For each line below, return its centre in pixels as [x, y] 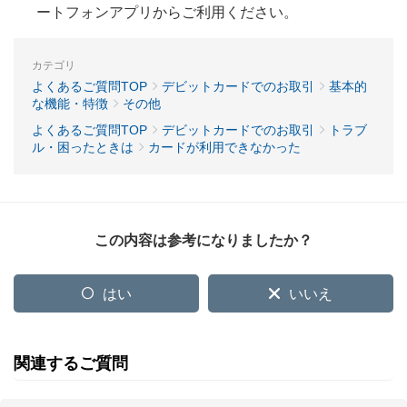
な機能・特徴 [70, 104]
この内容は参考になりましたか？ [203, 240]
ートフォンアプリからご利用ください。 [167, 12]
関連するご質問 [71, 363]
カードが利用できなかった [224, 147]
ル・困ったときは [83, 147]
